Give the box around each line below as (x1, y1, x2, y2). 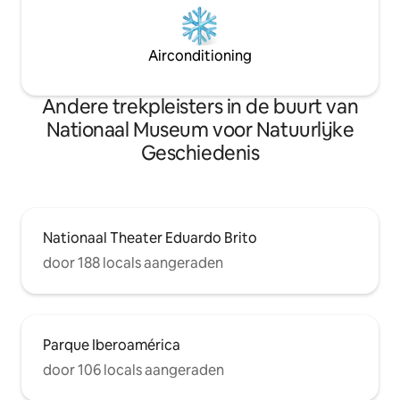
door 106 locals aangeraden (43, 360, 224, 379)
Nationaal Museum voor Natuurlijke (46, 116, 354, 143)
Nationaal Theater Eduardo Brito (43, 228, 257, 247)
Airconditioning (148, 46, 252, 65)
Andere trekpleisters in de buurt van (41, 93, 359, 120)
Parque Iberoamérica (43, 335, 180, 354)
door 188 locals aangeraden (43, 253, 223, 272)
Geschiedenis (140, 139, 260, 166)
